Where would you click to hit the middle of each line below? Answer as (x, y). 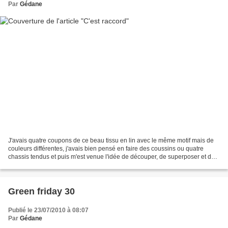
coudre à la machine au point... (51, 165)
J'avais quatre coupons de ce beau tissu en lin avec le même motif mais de (111, 140)
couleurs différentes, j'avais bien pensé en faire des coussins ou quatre (106, 148)
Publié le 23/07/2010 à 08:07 (48, 210)
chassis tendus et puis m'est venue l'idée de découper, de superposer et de (111, 156)
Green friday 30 (41, 191)
